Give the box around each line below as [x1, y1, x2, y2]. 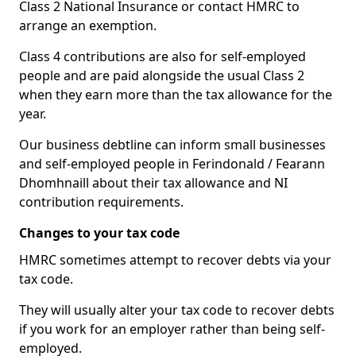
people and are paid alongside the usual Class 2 [19, 67, 304, 84]
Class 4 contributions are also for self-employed [19, 48, 306, 65]
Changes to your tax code [19, 224, 180, 242]
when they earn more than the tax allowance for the [19, 86, 332, 103]
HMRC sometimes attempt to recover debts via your [19, 251, 331, 269]
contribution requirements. [19, 193, 184, 211]
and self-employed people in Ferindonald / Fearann [19, 155, 325, 172]
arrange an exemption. [19, 17, 157, 34]
